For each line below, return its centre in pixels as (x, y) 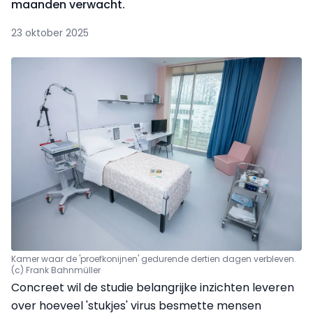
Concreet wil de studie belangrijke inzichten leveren (153, 288)
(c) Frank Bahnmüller (56, 270)
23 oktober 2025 (50, 33)
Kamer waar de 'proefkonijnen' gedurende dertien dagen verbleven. (154, 259)
